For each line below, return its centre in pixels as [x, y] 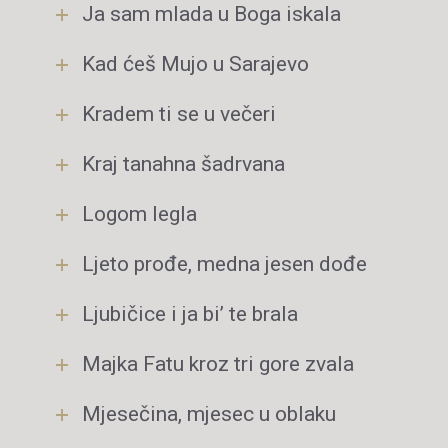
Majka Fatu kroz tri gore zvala [218, 364]
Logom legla [139, 214]
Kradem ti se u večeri [179, 114]
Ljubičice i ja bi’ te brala [190, 314]
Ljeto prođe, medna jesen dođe [224, 264]
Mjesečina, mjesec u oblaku [209, 414]
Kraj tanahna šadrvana [183, 164]
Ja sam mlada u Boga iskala [211, 14]
